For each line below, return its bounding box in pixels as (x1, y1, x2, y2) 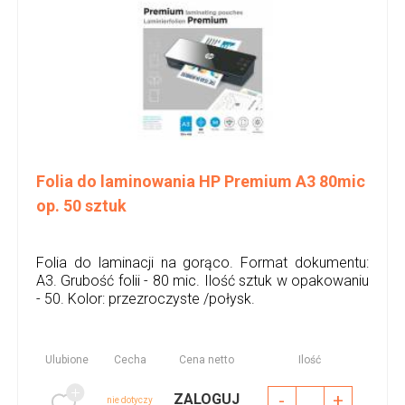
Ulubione (44, 353, 89, 366)
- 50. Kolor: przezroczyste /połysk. (35, 289, 255, 307)
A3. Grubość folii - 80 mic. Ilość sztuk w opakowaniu (35, 271, 370, 289)
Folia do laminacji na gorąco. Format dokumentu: (35, 253, 370, 271)
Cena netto (179, 353, 235, 366)
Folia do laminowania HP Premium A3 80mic (35, 171, 365, 191)
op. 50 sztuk (35, 195, 127, 215)
